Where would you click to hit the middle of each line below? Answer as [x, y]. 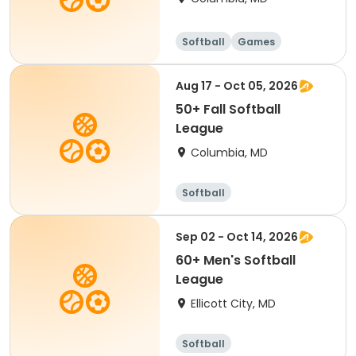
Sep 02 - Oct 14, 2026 [237, 237]
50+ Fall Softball [228, 109]
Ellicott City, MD [233, 304]
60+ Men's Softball [236, 260]
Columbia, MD [229, 153]
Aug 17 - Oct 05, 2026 [237, 86]
